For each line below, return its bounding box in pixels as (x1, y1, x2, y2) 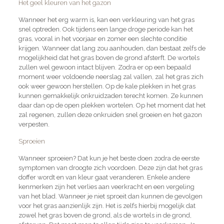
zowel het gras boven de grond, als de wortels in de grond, (18, 211, 191, 219)
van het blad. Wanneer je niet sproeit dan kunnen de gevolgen (18, 192, 202, 200)
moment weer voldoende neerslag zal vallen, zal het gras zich (18, 72, 203, 80)
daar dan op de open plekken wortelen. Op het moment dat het (18, 101, 205, 109)
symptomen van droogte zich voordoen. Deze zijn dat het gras (18, 163, 202, 171)
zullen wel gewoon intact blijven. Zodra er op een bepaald (18, 63, 191, 71)
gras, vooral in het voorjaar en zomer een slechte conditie (18, 34, 187, 42)
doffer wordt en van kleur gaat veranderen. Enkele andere (18, 173, 190, 181)
